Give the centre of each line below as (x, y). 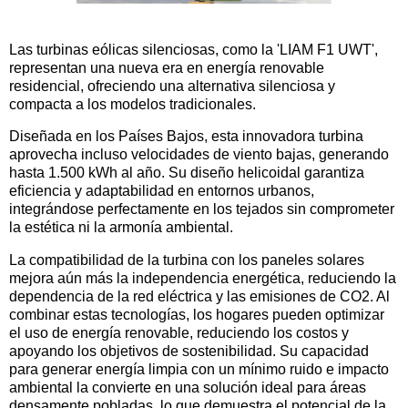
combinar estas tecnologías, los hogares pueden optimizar (197, 315)
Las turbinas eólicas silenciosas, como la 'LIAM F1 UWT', (194, 49)
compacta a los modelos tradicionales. (133, 104)
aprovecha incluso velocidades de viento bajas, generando (199, 155)
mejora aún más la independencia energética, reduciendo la (203, 279)
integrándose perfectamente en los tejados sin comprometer (202, 209)
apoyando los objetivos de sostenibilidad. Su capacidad (189, 352)
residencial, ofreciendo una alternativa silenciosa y (172, 86)
